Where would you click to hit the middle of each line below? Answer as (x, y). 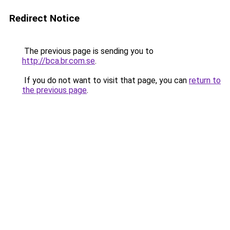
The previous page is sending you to (88, 51)
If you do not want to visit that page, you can (106, 80)
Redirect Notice (44, 18)
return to (205, 80)
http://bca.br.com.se (59, 61)
